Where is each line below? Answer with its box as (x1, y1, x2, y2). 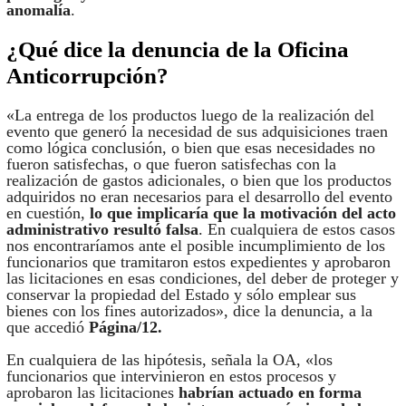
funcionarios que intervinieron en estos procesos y (5, 367, 336, 386)
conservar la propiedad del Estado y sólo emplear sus (5, 285, 356, 304)
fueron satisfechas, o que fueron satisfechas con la (5, 155, 336, 174)
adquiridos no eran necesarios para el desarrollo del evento (5, 188, 392, 207)
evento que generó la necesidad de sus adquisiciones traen (5, 122, 388, 141)
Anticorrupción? (5, 63, 169, 89)
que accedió (5, 318, 89, 337)
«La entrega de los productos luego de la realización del (5, 106, 374, 125)
